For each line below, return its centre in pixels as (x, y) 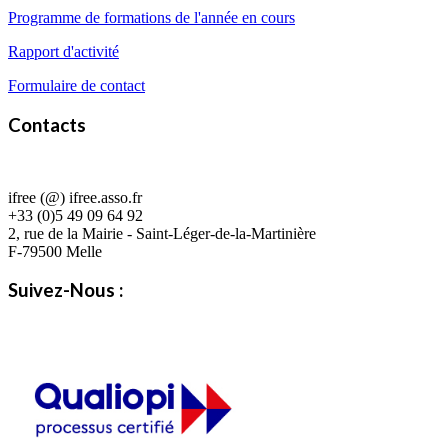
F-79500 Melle (55, 251)
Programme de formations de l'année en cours (151, 18)
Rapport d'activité (63, 52)
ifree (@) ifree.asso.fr (75, 197)
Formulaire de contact (76, 86)
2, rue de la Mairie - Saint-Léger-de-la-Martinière (162, 233)
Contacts (47, 124)
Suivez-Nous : (65, 290)
